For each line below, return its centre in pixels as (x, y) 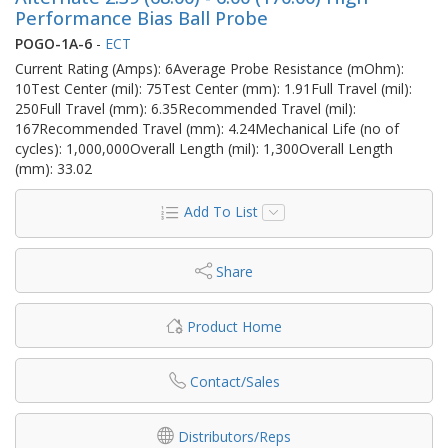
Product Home (234, 326)
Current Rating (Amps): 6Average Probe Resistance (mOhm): (209, 68)
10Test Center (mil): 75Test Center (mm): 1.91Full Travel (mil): (213, 88)
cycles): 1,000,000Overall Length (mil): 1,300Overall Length (204, 148)
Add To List (220, 211)
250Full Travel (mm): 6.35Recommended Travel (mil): (185, 108)
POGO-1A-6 (53, 43)
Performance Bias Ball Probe (141, 17)
